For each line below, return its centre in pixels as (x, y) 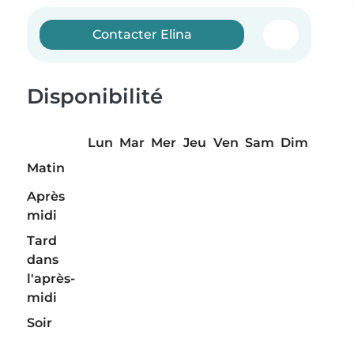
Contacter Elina (142, 34)
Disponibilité (95, 96)
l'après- (51, 279)
